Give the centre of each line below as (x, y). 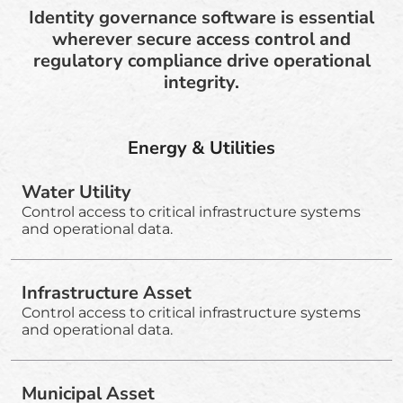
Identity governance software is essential (201, 17)
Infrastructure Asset (107, 292)
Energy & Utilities (201, 148)
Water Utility (76, 192)
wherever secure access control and (201, 39)
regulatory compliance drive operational (201, 60)
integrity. (201, 82)
